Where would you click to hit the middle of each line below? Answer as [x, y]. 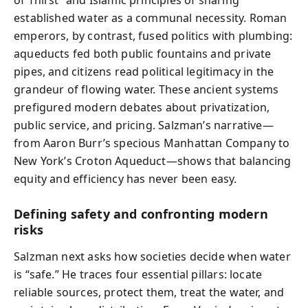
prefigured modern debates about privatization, [142, 107]
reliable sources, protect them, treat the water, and [149, 292]
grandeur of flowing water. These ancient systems [146, 89]
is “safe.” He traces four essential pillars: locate [138, 274]
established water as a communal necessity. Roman [151, 18]
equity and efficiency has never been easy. [125, 179]
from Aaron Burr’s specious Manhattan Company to [152, 143]
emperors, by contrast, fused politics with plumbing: [153, 36]
